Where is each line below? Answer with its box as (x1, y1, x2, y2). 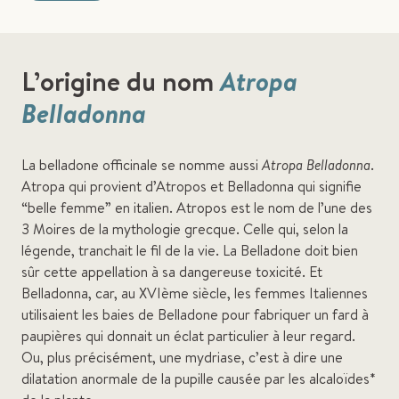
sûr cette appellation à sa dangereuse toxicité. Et (21, 261, 322, 281)
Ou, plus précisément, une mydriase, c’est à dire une (21, 346, 343, 367)
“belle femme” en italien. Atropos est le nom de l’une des (21, 197, 372, 217)
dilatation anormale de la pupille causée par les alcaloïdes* (21, 368, 376, 388)
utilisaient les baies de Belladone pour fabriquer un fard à (21, 304, 369, 324)
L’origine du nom (21, 61, 220, 100)
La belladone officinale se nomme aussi (21, 154, 262, 175)
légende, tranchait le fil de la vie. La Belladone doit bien (21, 240, 358, 260)
